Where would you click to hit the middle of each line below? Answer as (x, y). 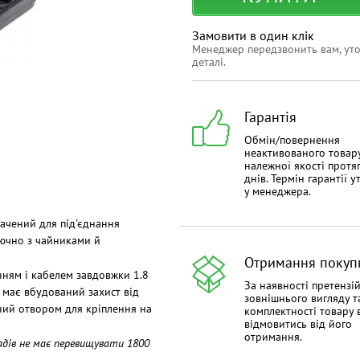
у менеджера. (278, 192)
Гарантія (270, 117)
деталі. (209, 62)
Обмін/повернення (292, 140)
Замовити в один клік (253, 36)
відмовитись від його (298, 324)
